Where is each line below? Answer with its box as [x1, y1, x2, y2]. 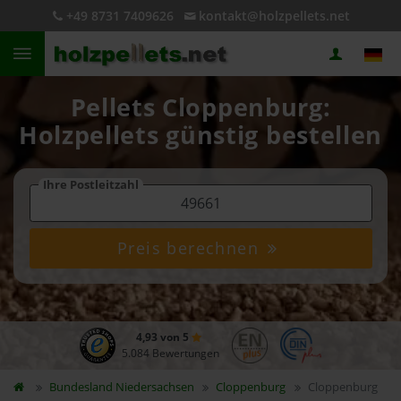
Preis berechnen [117, 237, 265, 259]
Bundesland [48, 379, 115, 395]
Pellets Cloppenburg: [70, 91, 331, 124]
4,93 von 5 [135, 329, 192, 345]
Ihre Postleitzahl [42, 176, 139, 192]
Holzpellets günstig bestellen [18, 119, 383, 151]
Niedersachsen [115, 379, 194, 395]
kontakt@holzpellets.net [198, 7, 350, 24]
